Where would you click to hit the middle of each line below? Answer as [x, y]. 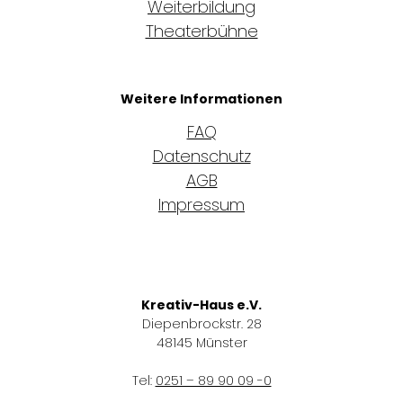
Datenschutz [201, 157]
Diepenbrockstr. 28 [201, 324]
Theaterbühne [201, 31]
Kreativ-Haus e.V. [201, 305]
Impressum [201, 205]
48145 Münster [201, 343]
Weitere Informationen [201, 99]
